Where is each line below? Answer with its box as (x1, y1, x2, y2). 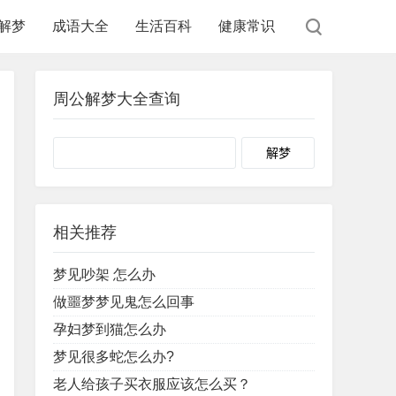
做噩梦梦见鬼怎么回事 (53, 294, 194, 309)
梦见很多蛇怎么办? (53, 349, 174, 364)
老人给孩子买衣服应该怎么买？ (53, 377, 251, 392)
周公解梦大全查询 (53, 90, 180, 108)
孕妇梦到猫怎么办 (53, 322, 166, 337)
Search (236, 142, 282, 157)
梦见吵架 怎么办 (53, 267, 156, 282)
